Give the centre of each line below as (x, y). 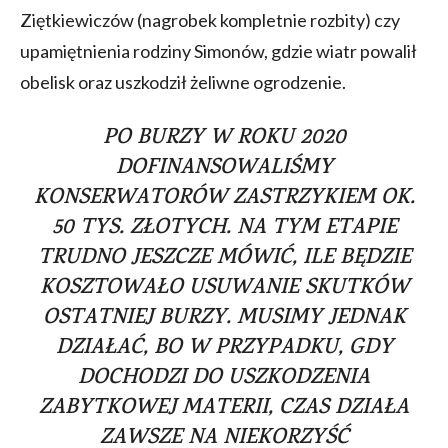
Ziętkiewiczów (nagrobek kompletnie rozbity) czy (210, 19)
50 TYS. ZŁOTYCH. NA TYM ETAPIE (224, 228)
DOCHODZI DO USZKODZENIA (224, 378)
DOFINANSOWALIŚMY (224, 168)
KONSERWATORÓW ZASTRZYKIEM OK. (224, 198)
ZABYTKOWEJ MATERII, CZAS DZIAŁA (224, 408)
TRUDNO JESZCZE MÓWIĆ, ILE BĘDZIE (224, 258)
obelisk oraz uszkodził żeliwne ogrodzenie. (183, 81)
